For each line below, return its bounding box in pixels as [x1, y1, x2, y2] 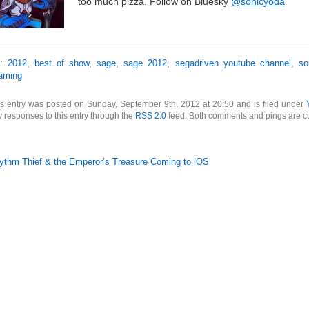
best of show [34, 58, 90, 68]
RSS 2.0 [134, 111, 166, 120]
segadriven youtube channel [175, 58, 291, 68]
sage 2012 [123, 58, 168, 68]
